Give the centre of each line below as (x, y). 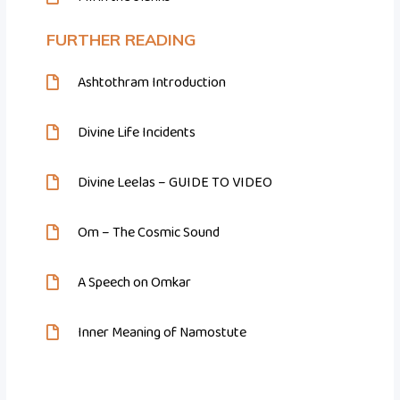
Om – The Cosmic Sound (149, 233)
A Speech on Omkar (135, 283)
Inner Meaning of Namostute (162, 333)
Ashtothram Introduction (152, 83)
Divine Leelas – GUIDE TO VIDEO (175, 183)
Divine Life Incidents (137, 133)
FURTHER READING (121, 40)
